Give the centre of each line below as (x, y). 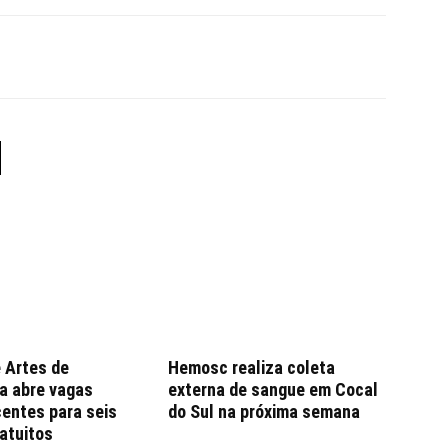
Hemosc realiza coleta (251, 367)
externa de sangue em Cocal (273, 389)
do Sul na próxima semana (264, 411)
